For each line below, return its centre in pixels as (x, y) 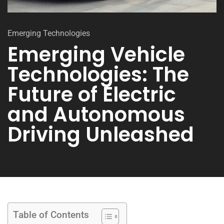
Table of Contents (51, 215)
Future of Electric (92, 94)
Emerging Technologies (49, 33)
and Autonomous (96, 114)
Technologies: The (98, 74)
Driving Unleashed (101, 134)
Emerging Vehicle (96, 54)
